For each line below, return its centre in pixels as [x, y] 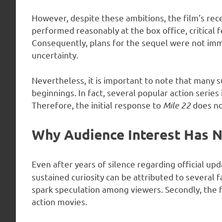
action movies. [59, 201]
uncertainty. [55, 55]
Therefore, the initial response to [97, 105]
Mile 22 [177, 105]
